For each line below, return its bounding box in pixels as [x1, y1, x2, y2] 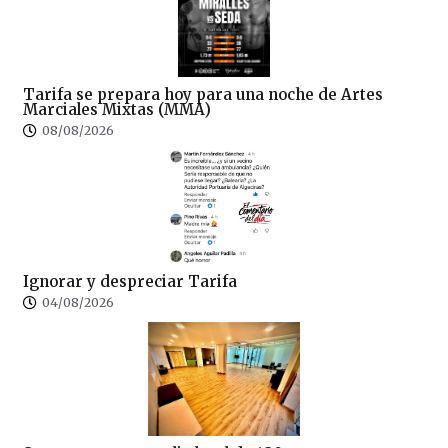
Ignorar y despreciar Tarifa [23, 272, 237, 292]
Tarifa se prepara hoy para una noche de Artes [23, 85, 383, 105]
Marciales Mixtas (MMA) [23, 100, 211, 120]
